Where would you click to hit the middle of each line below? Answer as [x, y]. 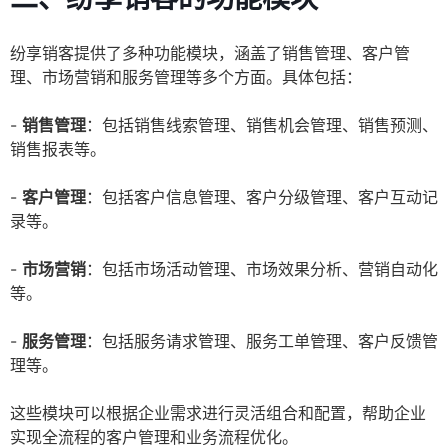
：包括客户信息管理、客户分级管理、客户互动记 [262, 197]
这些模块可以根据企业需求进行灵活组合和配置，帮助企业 [218, 413]
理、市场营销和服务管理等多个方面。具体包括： [186, 77]
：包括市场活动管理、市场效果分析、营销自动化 [262, 269]
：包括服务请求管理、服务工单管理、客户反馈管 [262, 341]
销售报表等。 [58, 149]
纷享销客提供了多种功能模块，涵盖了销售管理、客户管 [210, 53]
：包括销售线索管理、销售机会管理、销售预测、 [262, 125]
